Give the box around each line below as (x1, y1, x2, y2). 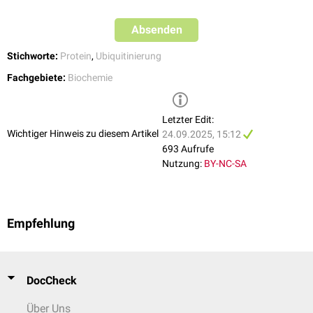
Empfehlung (7, 217, 75, 231)
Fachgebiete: (7, 72, 66, 84)
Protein (60, 50, 92, 62)
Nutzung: (162, 158, 202, 170)
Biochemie (68, 72, 112, 84)
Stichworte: (7, 50, 58, 62)
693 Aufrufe (162, 143, 214, 155)
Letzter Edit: (162, 114, 214, 126)
